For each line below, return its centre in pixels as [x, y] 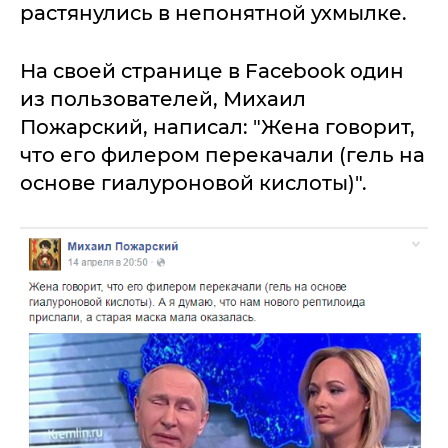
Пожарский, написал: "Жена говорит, [217, 127]
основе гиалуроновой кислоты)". [193, 183]
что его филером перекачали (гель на [222, 155]
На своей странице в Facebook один [212, 71]
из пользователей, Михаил [163, 99]
